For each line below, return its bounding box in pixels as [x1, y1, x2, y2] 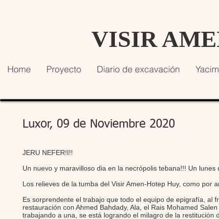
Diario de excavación [96, 64, 180, 75]
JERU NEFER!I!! [22, 149, 73, 156]
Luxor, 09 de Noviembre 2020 [22, 118, 175, 130]
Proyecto [46, 64, 81, 75]
